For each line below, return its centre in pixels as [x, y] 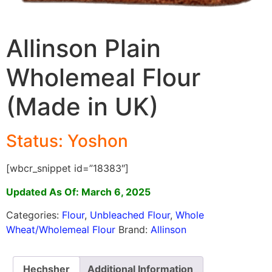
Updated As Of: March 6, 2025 [78, 192]
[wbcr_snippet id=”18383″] [67, 168]
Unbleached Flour [130, 215]
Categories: [34, 215]
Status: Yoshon [67, 141]
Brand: [134, 229]
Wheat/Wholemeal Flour [61, 229]
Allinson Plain [83, 49]
